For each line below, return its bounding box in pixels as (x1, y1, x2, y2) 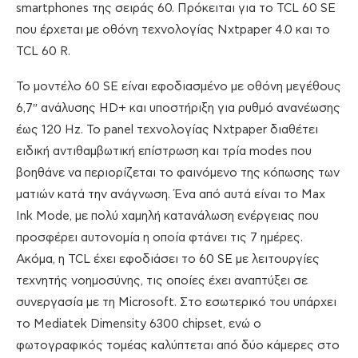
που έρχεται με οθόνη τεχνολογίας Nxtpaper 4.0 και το (16, 24, 330, 37)
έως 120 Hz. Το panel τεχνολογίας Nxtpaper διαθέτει (16, 124, 318, 137)
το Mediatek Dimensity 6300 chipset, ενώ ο (16, 318, 261, 331)
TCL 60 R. (16, 46, 70, 58)
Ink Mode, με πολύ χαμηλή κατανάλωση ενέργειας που (16, 210, 319, 223)
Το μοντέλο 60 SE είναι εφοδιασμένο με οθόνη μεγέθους (16, 81, 341, 93)
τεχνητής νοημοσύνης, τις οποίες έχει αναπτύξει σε (16, 275, 308, 288)
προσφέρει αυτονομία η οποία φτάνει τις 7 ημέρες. (16, 232, 303, 245)
